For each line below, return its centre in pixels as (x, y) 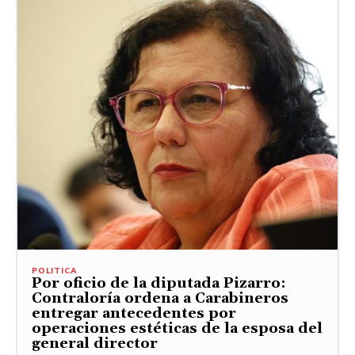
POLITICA (55, 270)
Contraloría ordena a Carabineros (160, 298)
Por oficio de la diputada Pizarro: (159, 283)
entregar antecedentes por (134, 313)
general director (95, 343)
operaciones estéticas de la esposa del (177, 328)
